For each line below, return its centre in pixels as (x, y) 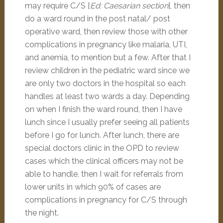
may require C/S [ (57, 6)
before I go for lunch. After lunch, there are (102, 135)
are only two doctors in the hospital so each (105, 83)
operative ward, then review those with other (106, 32)
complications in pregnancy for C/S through (106, 200)
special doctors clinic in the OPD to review (102, 148)
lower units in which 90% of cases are (93, 187)
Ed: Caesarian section (129, 6)
